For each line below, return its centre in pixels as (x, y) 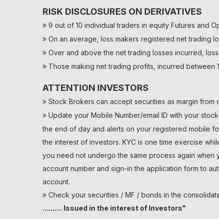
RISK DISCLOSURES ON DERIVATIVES (122, 11)
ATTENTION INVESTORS (96, 88)
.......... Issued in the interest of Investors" (114, 208)
